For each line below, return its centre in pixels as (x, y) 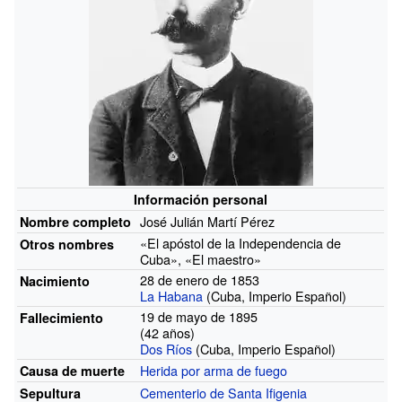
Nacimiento (55, 280)
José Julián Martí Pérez (208, 221)
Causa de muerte (73, 370)
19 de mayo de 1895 (199, 316)
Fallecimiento (62, 317)
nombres (87, 244)
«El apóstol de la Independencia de (241, 242)
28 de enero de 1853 (200, 279)
